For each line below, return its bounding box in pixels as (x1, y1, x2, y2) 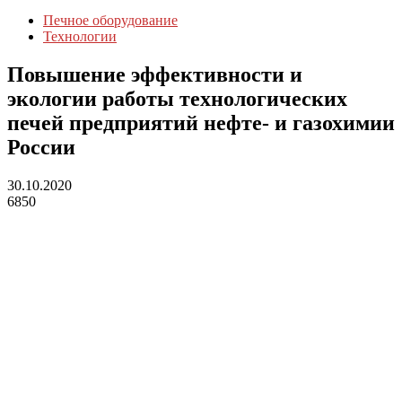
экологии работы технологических (7, 86, 347, 110)
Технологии (43, 29, 117, 44)
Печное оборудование (43, 13, 178, 28)
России (7, 135, 75, 159)
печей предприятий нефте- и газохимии (7, 110, 395, 135)
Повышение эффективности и (7, 62, 302, 86)
